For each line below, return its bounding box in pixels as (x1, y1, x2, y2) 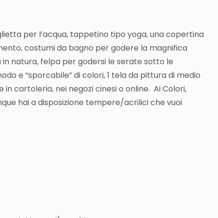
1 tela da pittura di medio (107, 70, 200, 81)
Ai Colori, (154, 83, 186, 95)
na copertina (154, 29, 204, 40)
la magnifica (141, 42, 187, 54)
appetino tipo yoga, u (73, 29, 154, 40)
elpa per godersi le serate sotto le (43, 56, 173, 68)
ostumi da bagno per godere (29, 42, 139, 54)
